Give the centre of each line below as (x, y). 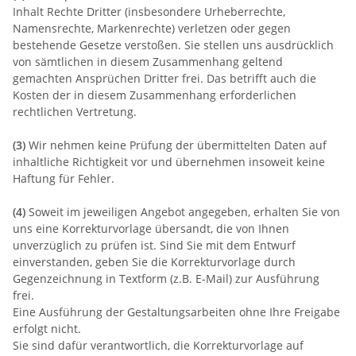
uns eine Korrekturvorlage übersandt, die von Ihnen (151, 228)
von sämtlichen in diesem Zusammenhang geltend (148, 61)
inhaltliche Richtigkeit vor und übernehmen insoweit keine (169, 161)
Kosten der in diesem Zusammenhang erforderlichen (155, 95)
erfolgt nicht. (47, 328)
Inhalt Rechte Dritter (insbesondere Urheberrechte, (149, 11)
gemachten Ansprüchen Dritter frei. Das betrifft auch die (164, 78)
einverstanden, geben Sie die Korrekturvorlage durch (154, 261)
